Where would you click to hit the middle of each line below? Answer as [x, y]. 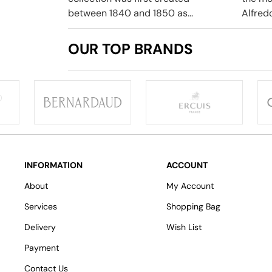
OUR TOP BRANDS [131, 49]
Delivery [40, 227]
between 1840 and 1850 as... [131, 13]
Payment [42, 248]
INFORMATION [53, 165]
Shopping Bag [193, 207]
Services [41, 207]
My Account [190, 186]
